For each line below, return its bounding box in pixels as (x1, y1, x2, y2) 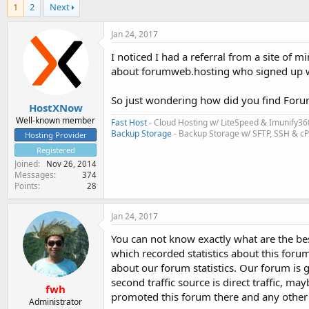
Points (14, 179, 38, 192)
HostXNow (28, 100, 83, 114)
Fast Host (111, 117, 147, 128)
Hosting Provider (24, 129, 87, 140)
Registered (36, 144, 75, 155)
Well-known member (16, 114, 95, 126)
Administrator (29, 296, 82, 308)
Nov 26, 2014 (46, 158, 97, 169)
